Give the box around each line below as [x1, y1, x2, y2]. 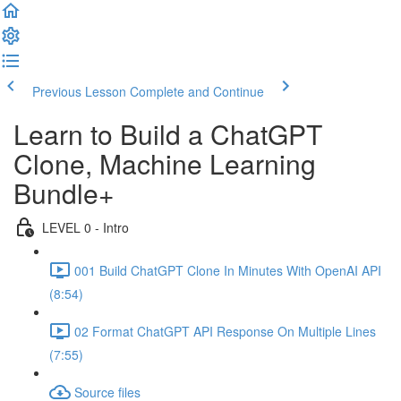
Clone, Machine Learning [13, 144, 316, 183]
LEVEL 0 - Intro [42, 218, 129, 236]
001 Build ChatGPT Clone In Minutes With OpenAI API [74, 260, 381, 279]
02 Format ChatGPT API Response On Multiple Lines [74, 321, 376, 340]
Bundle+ [13, 174, 115, 212]
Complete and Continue [130, 82, 264, 100]
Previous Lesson [32, 82, 126, 100]
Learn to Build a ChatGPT [13, 115, 322, 153]
